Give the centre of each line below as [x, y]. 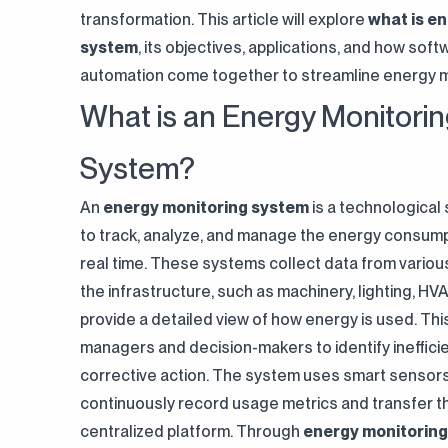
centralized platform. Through [191, 431]
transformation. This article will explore [224, 19]
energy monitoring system [206, 207]
